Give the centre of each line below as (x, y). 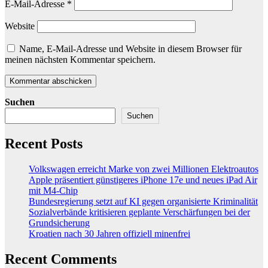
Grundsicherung (59, 223)
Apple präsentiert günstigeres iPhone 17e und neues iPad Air (143, 180)
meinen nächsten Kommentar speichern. (80, 60)
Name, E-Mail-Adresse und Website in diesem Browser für (130, 49)
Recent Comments (61, 259)
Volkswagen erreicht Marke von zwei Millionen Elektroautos (144, 169)
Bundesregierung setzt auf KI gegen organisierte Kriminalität (143, 202)
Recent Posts (44, 144)
